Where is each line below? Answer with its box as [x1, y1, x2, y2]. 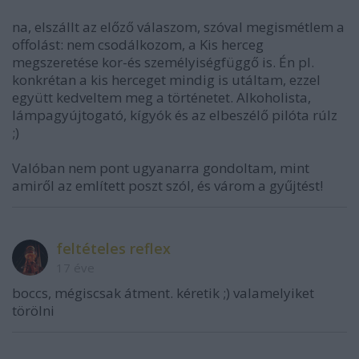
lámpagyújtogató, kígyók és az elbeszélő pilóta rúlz [12, 106, 337, 124]
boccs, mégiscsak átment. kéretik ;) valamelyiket [12, 284, 314, 302]
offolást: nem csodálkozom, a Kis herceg [12, 35, 264, 54]
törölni [12, 301, 54, 320]
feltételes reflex [56, 239, 171, 258]
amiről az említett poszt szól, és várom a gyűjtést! [12, 176, 323, 195]
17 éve [56, 260, 95, 276]
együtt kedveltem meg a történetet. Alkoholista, [12, 88, 311, 107]
